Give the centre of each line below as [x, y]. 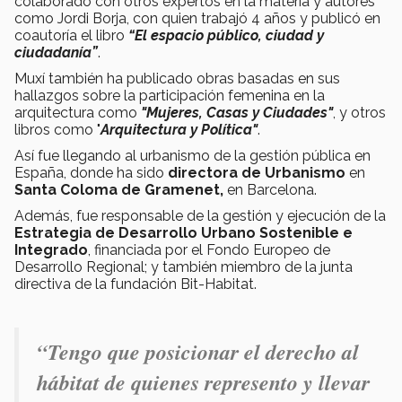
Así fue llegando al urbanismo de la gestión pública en [192, 156]
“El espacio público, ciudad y [226, 36]
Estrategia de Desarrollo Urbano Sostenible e [184, 233]
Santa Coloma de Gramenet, [119, 190]
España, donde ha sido [91, 173]
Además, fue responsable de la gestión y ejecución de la [200, 216]
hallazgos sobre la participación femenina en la [170, 96]
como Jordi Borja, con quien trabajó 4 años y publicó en [197, 19]
